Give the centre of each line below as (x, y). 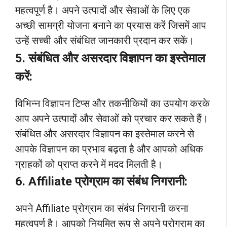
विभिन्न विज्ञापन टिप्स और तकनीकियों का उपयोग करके (112, 103)
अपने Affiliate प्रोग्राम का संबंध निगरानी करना (102, 208)
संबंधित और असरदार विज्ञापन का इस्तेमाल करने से (105, 134)
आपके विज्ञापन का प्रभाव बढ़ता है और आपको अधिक (109, 149)
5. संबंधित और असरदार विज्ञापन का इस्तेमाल (110, 58)
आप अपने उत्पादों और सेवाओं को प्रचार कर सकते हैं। (112, 118)
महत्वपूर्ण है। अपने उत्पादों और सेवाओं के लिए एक (103, 10)
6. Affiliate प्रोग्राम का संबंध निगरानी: (101, 181)
